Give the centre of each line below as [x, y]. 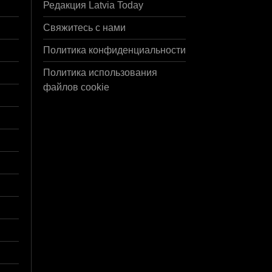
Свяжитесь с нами [84, 27]
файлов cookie [76, 87]
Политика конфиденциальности [114, 50]
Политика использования [100, 72]
